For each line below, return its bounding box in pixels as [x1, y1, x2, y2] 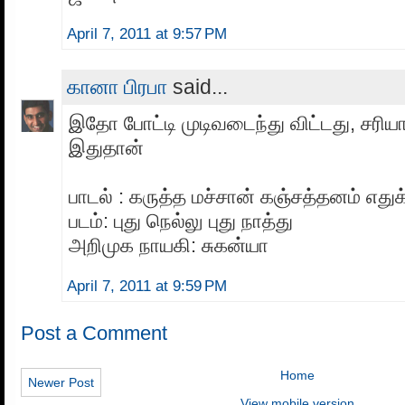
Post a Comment [21, 321, 167, 344]
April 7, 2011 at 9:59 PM [67, 277, 227, 295]
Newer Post [28, 374, 94, 390]
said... [167, 74, 228, 99]
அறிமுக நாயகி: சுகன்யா [69, 233, 268, 257]
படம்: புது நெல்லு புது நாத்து [69, 209, 293, 232]
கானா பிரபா [67, 74, 167, 99]
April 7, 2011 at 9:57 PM [67, 24, 227, 42]
